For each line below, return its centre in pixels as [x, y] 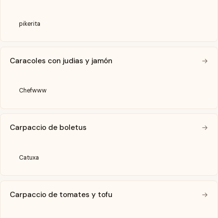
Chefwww [33, 91]
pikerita [30, 24]
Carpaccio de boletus [48, 128]
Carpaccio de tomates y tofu [61, 194]
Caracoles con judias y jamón [61, 61]
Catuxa [29, 157]
